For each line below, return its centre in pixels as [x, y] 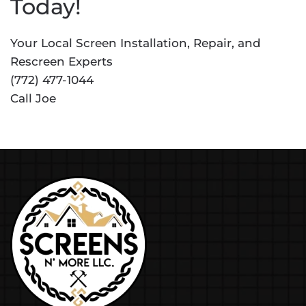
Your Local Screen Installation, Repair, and [136, 43]
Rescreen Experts [61, 61]
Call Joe [33, 98]
